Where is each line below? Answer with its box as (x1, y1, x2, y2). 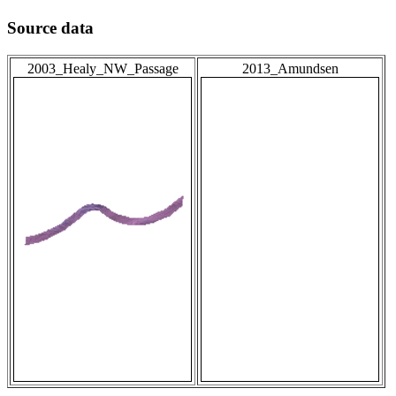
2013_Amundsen (241, 61, 339, 77)
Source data (7, 19, 94, 38)
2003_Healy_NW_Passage (27, 61, 179, 77)
